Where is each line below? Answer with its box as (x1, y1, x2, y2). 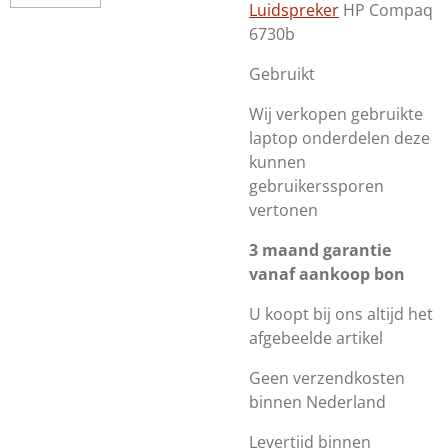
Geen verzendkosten (249, 367, 405, 389)
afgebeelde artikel (249, 327, 383, 349)
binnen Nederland (249, 391, 386, 413)
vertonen (249, 199, 318, 221)
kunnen (249, 151, 306, 173)
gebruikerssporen (249, 175, 384, 197)
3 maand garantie (249, 239, 391, 261)
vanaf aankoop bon (249, 263, 405, 285)
